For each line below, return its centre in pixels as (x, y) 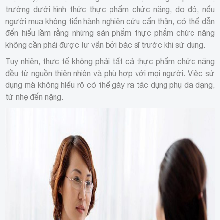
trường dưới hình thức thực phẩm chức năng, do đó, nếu (110, 9)
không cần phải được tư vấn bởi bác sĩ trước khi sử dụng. (106, 44)
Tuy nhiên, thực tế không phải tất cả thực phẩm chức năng (110, 61)
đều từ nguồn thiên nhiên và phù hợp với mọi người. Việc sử (110, 73)
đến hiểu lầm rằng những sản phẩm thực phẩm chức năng (110, 33)
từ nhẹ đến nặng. (36, 96)
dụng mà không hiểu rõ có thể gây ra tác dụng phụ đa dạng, (110, 85)
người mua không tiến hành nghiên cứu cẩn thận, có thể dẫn (110, 21)
